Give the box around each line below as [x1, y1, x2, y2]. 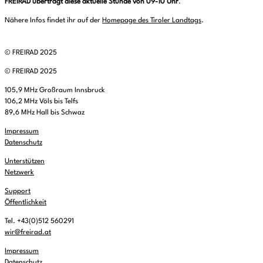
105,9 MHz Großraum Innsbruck [5, 87, 105, 94]
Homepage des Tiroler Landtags [102, 17, 201, 24]
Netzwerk [5, 169, 34, 176]
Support [5, 188, 31, 195]
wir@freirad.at [5, 229, 51, 236]
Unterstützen [5, 158, 45, 165]
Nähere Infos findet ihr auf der [5, 17, 102, 24]
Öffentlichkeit [5, 199, 46, 206]
